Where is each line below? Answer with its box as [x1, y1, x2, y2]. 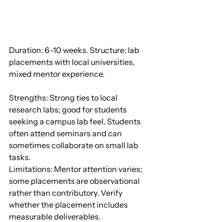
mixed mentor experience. [9, 69, 105, 79]
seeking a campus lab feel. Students [9, 116, 142, 127]
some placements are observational [9, 176, 141, 186]
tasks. [9, 152, 31, 163]
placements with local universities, [9, 57, 136, 67]
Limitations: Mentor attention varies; [9, 164, 144, 174]
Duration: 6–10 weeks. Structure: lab [9, 45, 141, 55]
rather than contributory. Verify [9, 188, 124, 198]
